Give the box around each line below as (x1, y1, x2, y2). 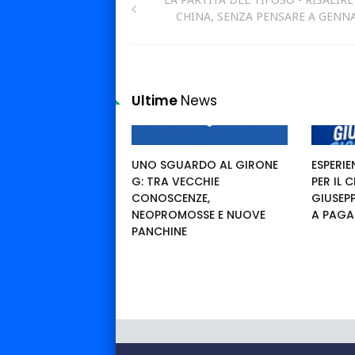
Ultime (132, 91, 181, 111)
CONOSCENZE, (132, 190, 210, 207)
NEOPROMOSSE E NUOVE (132, 207, 265, 223)
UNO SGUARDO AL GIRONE (132, 157, 278, 174)
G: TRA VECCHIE (132, 174, 219, 190)
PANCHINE (132, 223, 187, 240)
